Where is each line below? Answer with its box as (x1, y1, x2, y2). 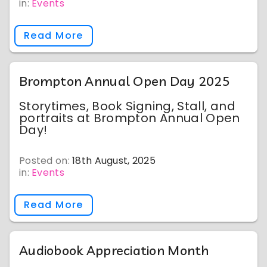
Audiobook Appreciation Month (19, 242, 209, 259)
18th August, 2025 (72, 154, 156, 167)
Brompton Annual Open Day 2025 (19, 73, 230, 89)
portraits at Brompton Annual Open (19, 110, 240, 126)
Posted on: (19, 154, 73, 167)
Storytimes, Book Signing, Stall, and (19, 98, 235, 114)
